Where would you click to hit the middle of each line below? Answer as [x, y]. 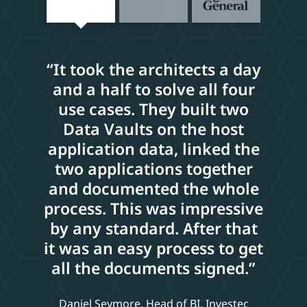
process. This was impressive [153, 208]
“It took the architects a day [153, 69]
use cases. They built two [153, 109]
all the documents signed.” [153, 268]
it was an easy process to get [153, 248]
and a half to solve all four [153, 89]
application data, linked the [153, 148]
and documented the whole [153, 188]
